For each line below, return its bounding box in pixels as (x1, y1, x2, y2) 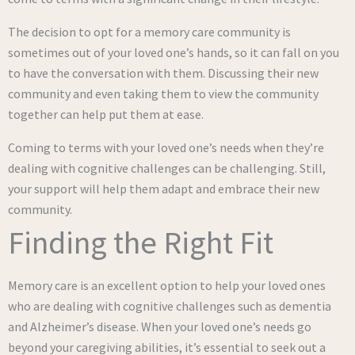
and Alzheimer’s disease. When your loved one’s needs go (8, 319, 311, 334)
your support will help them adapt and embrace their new (8, 181, 319, 197)
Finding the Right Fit (8, 223, 273, 262)
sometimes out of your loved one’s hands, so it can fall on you (8, 44, 339, 60)
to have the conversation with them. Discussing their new (8, 65, 319, 81)
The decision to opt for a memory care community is (8, 24, 291, 40)
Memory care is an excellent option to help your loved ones (8, 277, 326, 293)
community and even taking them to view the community (8, 86, 319, 101)
